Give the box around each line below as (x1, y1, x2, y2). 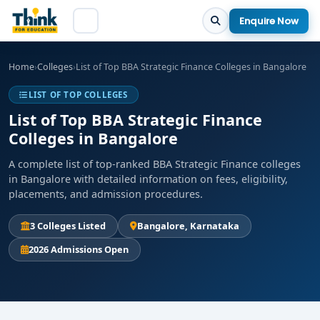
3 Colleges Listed (30, 219, 106, 232)
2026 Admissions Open (29, 243, 129, 256)
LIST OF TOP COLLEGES (28, 89, 128, 100)
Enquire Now (239, 14, 299, 28)
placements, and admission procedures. (9, 187, 203, 201)
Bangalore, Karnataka (137, 219, 239, 232)
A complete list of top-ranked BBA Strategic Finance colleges (9, 157, 301, 171)
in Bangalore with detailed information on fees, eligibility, (9, 172, 288, 186)
